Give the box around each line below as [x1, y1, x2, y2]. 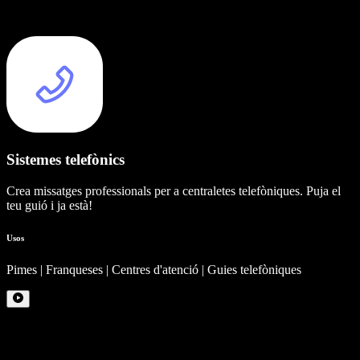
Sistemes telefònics [6, 150, 125, 168]
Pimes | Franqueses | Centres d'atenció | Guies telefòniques [6, 262, 301, 276]
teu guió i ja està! [6, 198, 92, 212]
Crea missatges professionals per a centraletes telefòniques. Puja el [6, 183, 341, 198]
